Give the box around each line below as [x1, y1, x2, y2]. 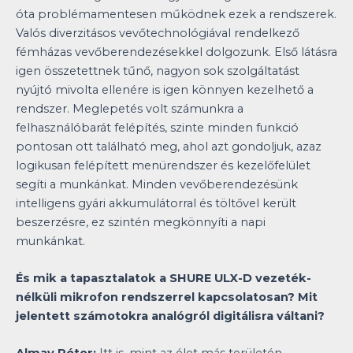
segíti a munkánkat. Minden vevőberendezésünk [16, 176, 298, 191]
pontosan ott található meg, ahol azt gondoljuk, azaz [16, 139, 321, 154]
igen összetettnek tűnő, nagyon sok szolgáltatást [16, 63, 299, 78]
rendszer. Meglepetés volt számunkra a [16, 101, 243, 116]
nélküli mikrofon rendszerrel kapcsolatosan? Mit [16, 290, 318, 305]
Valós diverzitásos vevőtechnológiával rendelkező [16, 25, 299, 40]
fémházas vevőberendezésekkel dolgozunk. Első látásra [16, 44, 337, 59]
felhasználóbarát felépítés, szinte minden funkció [16, 120, 299, 135]
